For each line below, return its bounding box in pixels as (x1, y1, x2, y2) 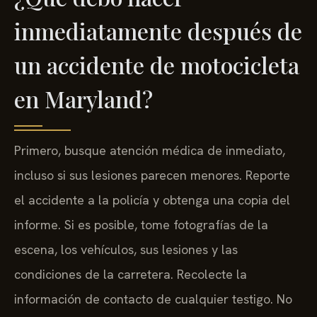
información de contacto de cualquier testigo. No (14, 290, 292, 307)
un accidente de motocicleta (14, 49, 299, 80)
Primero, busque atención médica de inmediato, (14, 142, 285, 158)
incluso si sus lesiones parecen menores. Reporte (14, 166, 290, 183)
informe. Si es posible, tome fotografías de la (14, 216, 268, 233)
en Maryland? (14, 83, 153, 114)
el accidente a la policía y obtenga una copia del (14, 191, 290, 208)
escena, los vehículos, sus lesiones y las (14, 241, 238, 258)
